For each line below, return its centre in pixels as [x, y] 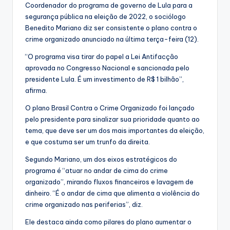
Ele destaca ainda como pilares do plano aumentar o [108, 222]
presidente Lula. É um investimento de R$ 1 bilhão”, [104, 79]
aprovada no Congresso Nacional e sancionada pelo [107, 68]
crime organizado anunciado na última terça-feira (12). [112, 39]
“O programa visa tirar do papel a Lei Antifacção [102, 56]
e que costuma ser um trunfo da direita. [88, 141]
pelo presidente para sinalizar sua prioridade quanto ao [112, 119]
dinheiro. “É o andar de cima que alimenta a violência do [112, 193]
